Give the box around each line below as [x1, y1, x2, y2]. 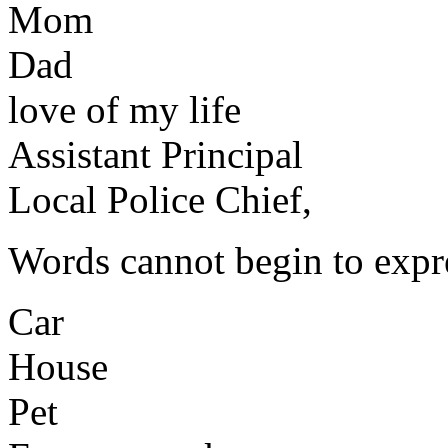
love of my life [8, 87, 241, 131]
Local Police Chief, [8, 177, 312, 221]
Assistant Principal [8, 132, 303, 176]
